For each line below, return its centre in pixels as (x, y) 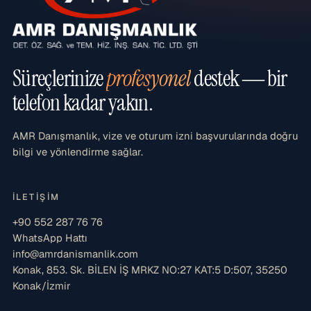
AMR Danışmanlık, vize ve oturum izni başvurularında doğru (155, 136)
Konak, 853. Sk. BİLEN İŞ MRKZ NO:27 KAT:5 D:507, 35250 (150, 269)
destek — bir (239, 78)
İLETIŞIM (36, 196)
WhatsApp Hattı (50, 237)
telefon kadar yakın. (83, 103)
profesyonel (149, 78)
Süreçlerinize (60, 78)
